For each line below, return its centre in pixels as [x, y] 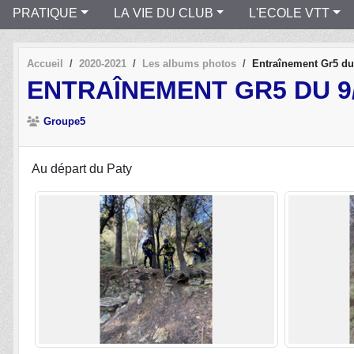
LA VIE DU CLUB [163, 13]
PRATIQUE [45, 13]
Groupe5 [64, 121]
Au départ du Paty [82, 168]
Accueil [45, 63]
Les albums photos [189, 63]
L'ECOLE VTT [290, 13]
